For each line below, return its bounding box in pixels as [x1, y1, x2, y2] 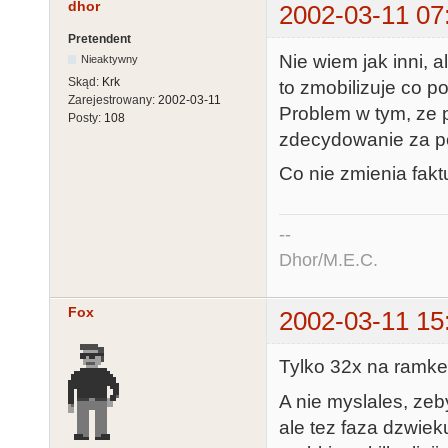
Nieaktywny [81, 53, 139, 66]
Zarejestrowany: [68, 93, 158, 108]
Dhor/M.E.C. [279, 249, 378, 270]
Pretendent [68, 32, 131, 47]
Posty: [68, 111, 104, 126]
